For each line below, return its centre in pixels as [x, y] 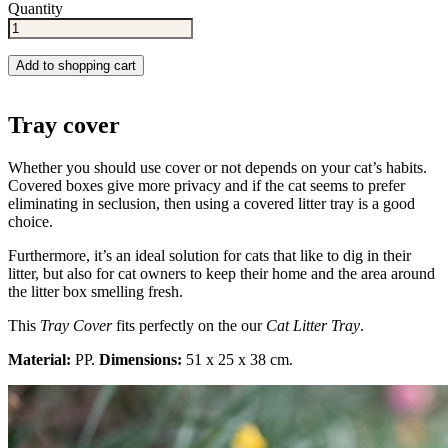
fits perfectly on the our [189, 326]
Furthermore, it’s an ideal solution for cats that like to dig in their [209, 256]
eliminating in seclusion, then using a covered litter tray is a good [211, 204]
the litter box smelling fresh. [95, 292]
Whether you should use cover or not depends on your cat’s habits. [217, 168]
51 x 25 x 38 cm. [237, 360]
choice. [30, 222]
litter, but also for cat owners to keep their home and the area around [221, 274]
